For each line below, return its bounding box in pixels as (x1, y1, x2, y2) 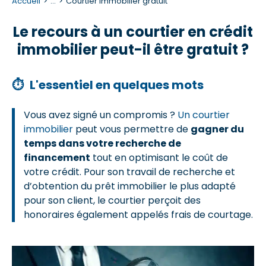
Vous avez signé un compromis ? (24, 108, 178, 122)
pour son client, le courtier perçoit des (24, 194, 201, 207)
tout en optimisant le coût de (90, 151, 228, 164)
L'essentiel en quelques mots (30, 77, 204, 93)
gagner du (191, 122, 244, 136)
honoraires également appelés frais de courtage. (24, 208, 253, 221)
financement (24, 151, 90, 164)
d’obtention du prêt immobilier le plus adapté (24, 179, 236, 193)
